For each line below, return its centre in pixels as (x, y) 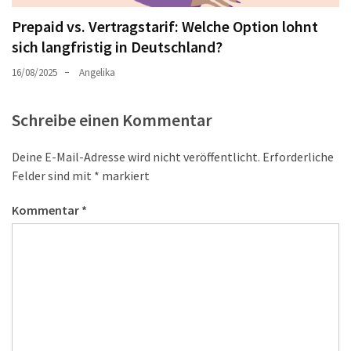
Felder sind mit (53, 175)
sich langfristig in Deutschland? (117, 46)
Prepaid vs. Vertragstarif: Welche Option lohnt (165, 26)
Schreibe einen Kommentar (112, 119)
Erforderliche (298, 156)
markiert (125, 175)
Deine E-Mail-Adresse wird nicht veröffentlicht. (136, 156)
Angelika (97, 72)
